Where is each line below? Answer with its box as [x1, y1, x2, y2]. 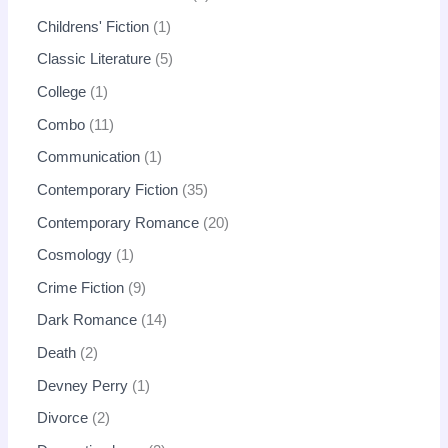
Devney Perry [37, 377, 129, 394]
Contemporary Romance [37, 214, 200, 231]
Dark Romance [37, 312, 138, 329]
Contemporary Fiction [37, 181, 179, 198]
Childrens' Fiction [37, 18, 150, 35]
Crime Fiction [37, 279, 125, 296]
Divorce [37, 410, 89, 427]
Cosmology [37, 247, 113, 264]
